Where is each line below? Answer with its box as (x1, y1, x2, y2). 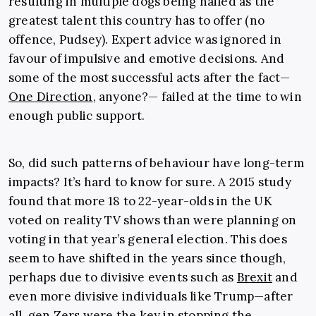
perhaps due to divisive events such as (8, 269, 237, 286)
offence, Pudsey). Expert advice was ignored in (8, 32, 282, 48)
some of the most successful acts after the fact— (8, 70, 291, 86)
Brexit (236, 269, 273, 286)
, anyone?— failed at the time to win (92, 89, 302, 105)
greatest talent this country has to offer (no (8, 13, 265, 29)
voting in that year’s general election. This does (8, 231, 287, 248)
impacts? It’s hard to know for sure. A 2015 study (8, 174, 291, 190)
